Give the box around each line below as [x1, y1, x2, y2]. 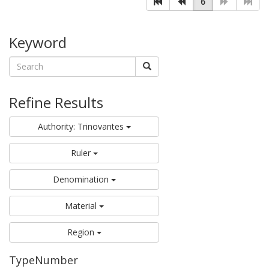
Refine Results [9, 92, 103, 112]
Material [64, 199, 97, 211]
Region [67, 226, 94, 238]
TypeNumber [9, 252, 78, 267]
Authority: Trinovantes [37, 120, 124, 132]
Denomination [52, 173, 109, 185]
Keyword [9, 32, 67, 52]
